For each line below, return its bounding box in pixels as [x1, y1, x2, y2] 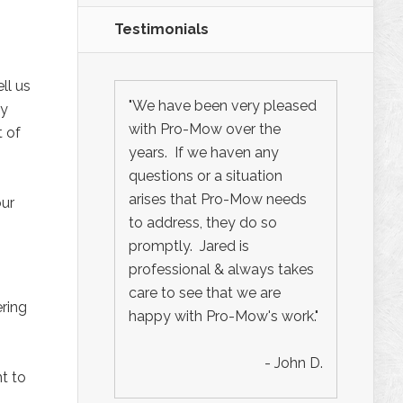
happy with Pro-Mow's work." [129, 307, 318, 325]
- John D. [264, 354, 323, 372]
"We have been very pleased [129, 96, 317, 114]
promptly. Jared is [129, 237, 249, 255]
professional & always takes [129, 260, 314, 278]
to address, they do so [129, 213, 277, 231]
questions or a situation [129, 166, 282, 184]
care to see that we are [129, 283, 281, 301]
